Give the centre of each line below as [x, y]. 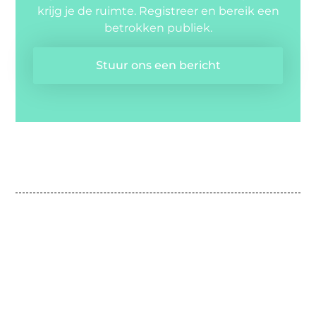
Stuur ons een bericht [158, 65]
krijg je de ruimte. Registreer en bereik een [158, 11]
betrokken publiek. [158, 28]
